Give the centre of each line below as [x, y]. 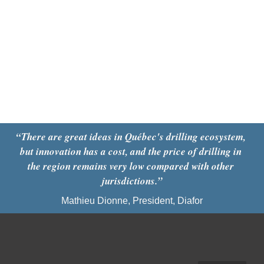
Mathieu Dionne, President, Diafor [132, 201]
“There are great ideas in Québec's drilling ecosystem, [131, 137]
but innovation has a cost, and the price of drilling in [131, 152]
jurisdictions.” [132, 181]
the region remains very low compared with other [131, 166]
